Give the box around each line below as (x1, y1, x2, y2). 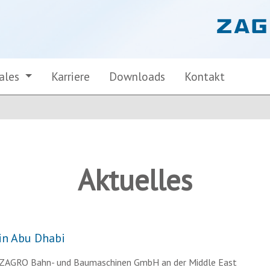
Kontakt (184, 69, 225, 84)
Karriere (51, 69, 90, 84)
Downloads (109, 69, 166, 84)
